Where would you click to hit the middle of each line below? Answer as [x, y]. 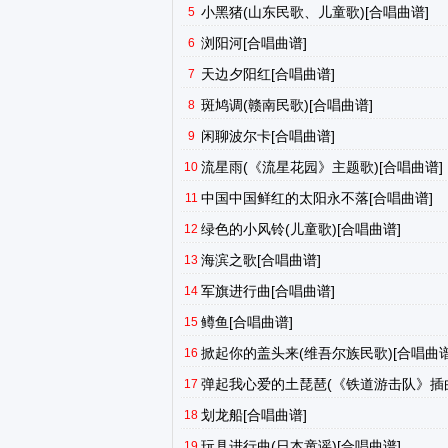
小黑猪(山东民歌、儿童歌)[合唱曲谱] [315, 12]
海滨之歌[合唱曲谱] [261, 260]
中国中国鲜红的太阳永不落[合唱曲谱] [317, 198]
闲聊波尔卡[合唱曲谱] [268, 136]
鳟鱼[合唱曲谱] [247, 322]
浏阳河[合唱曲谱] [254, 43]
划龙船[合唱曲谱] [254, 415]
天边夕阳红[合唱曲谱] [268, 74]
